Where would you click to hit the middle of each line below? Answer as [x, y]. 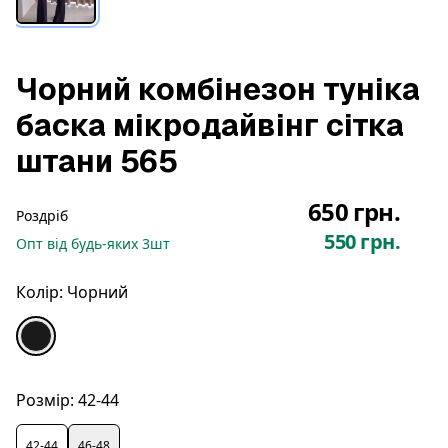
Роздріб [42, 215]
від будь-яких [94, 243]
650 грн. [353, 211]
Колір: [39, 292]
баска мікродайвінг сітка [210, 125]
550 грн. [362, 241]
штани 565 [97, 161]
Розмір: [45, 400]
